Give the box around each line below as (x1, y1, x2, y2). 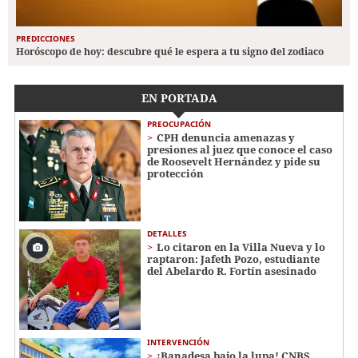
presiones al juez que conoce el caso (147, 141, 332, 157)
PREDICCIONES (16, 32, 75, 44)
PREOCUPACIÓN (147, 117, 211, 129)
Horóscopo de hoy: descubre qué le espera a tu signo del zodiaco (16, 44, 324, 58)
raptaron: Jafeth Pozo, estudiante (147, 251, 320, 266)
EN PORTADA (141, 89, 217, 105)
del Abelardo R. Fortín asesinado (147, 263, 316, 278)
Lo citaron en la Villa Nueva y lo (157, 239, 325, 254)
